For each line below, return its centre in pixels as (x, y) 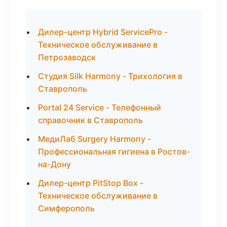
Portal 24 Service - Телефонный (100, 107)
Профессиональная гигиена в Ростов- (114, 152)
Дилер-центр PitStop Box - (91, 183)
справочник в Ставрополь (90, 120)
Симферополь (66, 208)
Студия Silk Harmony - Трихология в (110, 76)
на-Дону (54, 164)
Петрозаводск (67, 57)
